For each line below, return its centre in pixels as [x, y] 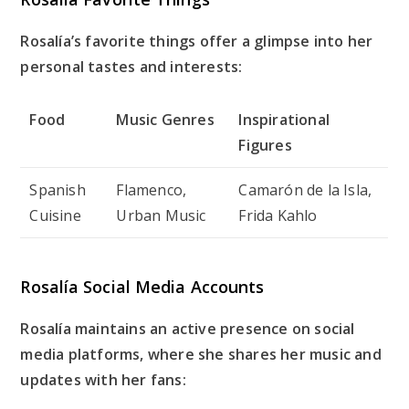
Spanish [58, 190]
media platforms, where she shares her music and [201, 355]
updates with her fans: [103, 380]
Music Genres [165, 120]
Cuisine [55, 216]
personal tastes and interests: [131, 67]
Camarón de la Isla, [305, 190]
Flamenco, [152, 190]
